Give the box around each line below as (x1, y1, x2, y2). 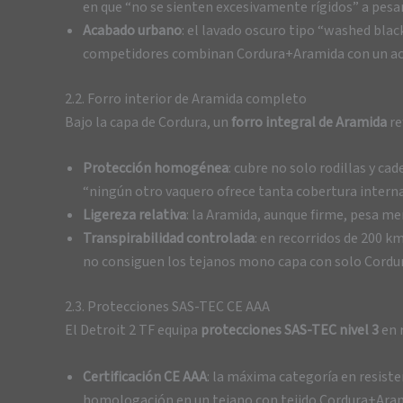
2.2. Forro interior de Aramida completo (65, 88, 307, 109)
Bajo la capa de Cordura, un (65, 112, 231, 132)
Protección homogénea (83, 158, 228, 179)
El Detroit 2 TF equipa (65, 320, 201, 341)
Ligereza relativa (83, 205, 186, 226)
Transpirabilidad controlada (83, 228, 255, 249)
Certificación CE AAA (83, 366, 207, 387)
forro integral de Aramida (231, 112, 387, 132)
